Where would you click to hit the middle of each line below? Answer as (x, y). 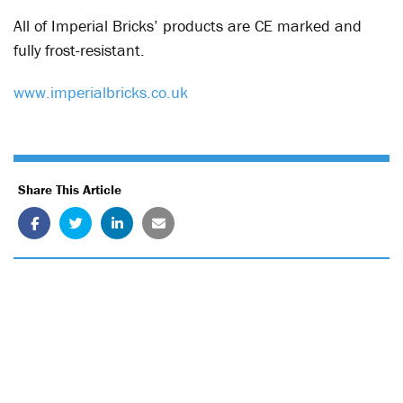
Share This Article (70, 189)
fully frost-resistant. (79, 50)
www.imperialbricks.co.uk (101, 92)
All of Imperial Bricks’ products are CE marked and (188, 26)
